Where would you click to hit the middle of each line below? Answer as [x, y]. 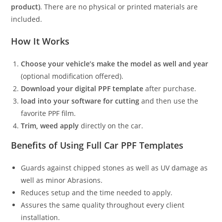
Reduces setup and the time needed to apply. [97, 193]
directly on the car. [111, 126]
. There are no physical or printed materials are [119, 7]
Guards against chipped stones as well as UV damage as [114, 168]
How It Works [40, 41]
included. [27, 19]
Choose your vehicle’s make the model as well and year [115, 64]
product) [26, 7]
